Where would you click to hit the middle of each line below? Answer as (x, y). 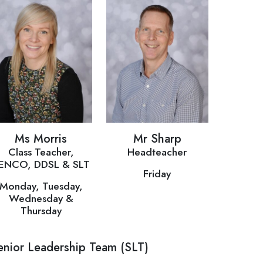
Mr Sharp (157, 139)
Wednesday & (41, 198)
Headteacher (157, 152)
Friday (157, 173)
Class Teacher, (41, 152)
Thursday (41, 210)
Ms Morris (41, 139)
